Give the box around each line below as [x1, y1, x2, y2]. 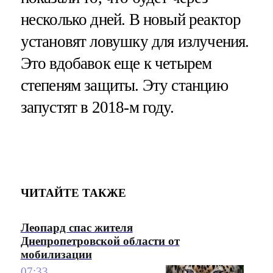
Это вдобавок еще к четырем [20, 54, 212, 73]
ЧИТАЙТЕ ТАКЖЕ [20, 186, 126, 199]
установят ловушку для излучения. [20, 32, 249, 51]
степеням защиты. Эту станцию [20, 76, 228, 94]
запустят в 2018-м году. [20, 97, 174, 116]
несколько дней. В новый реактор [20, 10, 241, 29]
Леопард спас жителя [20, 221, 133, 235]
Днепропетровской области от [20, 235, 180, 248]
